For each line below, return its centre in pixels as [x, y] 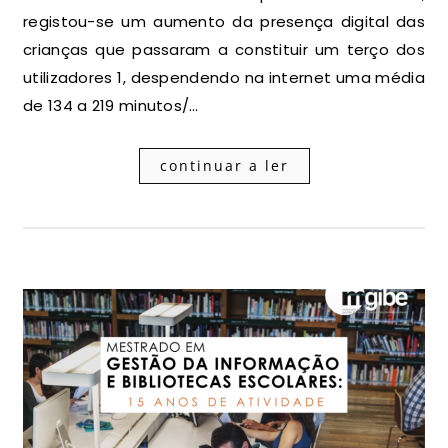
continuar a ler [224, 165]
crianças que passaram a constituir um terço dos [224, 49]
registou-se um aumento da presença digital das [224, 21]
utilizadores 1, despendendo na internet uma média [224, 77]
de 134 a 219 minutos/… [111, 105]
